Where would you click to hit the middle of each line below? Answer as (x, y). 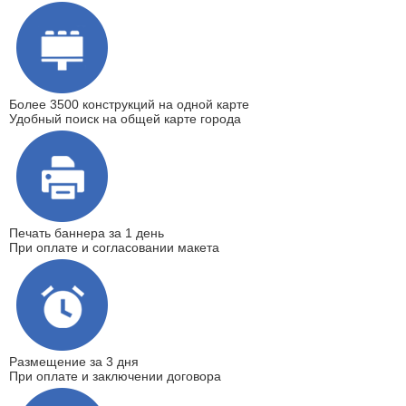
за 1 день (136, 233)
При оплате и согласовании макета (114, 248)
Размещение (49, 362)
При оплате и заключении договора (115, 377)
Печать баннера (59, 233)
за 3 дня (114, 362)
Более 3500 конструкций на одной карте (129, 105)
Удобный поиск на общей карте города (125, 119)
